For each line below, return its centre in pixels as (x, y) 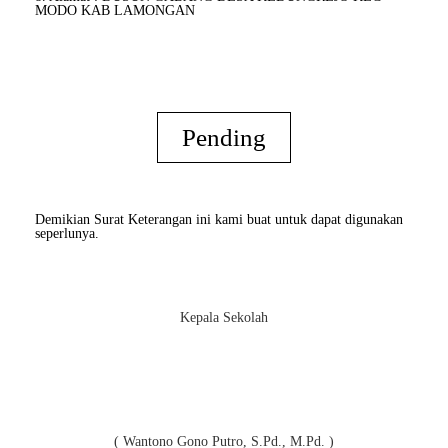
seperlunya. (67, 234)
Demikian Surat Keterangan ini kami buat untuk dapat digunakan (219, 220)
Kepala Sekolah (224, 318)
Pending (224, 138)
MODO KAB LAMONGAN (115, 11)
